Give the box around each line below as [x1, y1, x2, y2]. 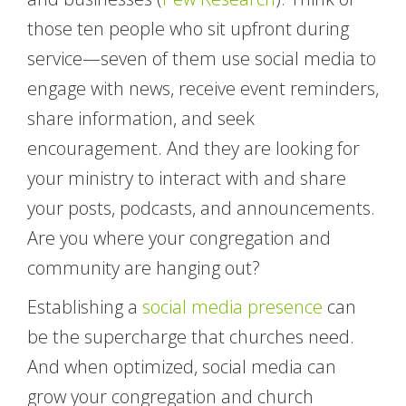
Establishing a [27, 294, 142, 319]
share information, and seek [27, 105, 255, 130]
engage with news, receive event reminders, [27, 75, 379, 101]
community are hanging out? [27, 255, 260, 280]
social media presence [142, 294, 323, 319]
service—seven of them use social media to [27, 45, 376, 71]
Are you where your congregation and [27, 225, 331, 250]
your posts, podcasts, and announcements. [27, 195, 375, 220]
